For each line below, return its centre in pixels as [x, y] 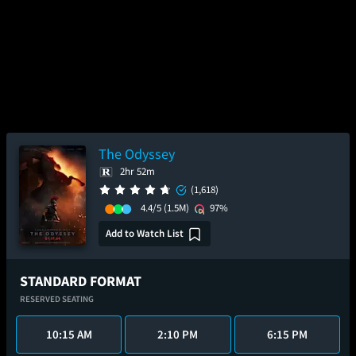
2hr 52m [137, 171]
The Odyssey [137, 154]
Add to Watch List [145, 233]
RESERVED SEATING [57, 299]
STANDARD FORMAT [81, 281]
